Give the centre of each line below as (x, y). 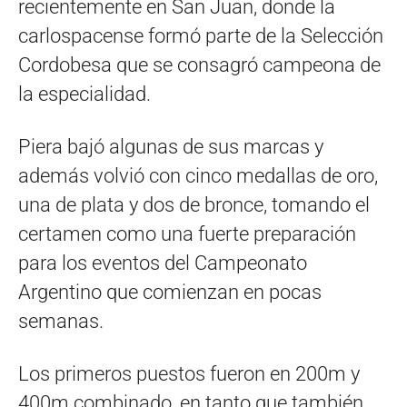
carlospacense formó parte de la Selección (201, 36)
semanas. (61, 321)
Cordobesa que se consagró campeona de (199, 65)
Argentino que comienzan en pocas (170, 292)
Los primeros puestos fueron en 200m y (189, 374)
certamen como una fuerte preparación (187, 234)
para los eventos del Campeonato (163, 263)
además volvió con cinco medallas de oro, (198, 176)
